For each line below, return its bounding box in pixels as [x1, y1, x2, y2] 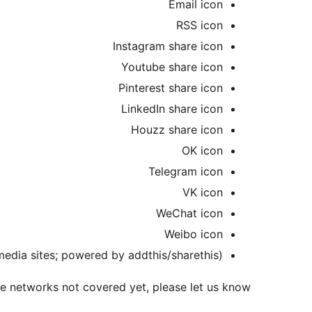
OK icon [182, 143, 223, 158]
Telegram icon [148, 164, 223, 179]
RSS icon [176, 18, 223, 33]
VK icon [182, 185, 223, 200]
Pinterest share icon [118, 81, 223, 95]
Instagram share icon [113, 39, 223, 54]
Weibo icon [164, 227, 223, 242]
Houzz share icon [131, 123, 223, 137]
